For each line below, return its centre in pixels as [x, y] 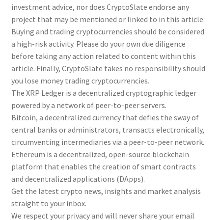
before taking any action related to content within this [103, 56]
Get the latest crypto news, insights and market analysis [106, 191]
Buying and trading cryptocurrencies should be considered [108, 31]
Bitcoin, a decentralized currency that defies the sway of [105, 117]
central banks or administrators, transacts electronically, [108, 129]
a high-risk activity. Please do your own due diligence [98, 43]
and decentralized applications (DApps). [78, 179]
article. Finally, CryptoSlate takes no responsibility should [108, 68]
